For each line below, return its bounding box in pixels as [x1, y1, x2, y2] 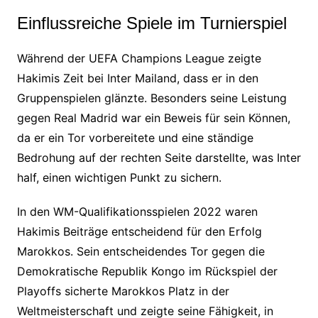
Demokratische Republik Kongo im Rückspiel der [16, 263, 278, 278]
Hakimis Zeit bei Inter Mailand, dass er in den [16, 70, 258, 85]
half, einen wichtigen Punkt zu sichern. [16, 170, 221, 185]
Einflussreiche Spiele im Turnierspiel [16, 13, 287, 33]
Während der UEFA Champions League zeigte [16, 50, 261, 65]
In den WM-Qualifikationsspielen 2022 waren [16, 204, 258, 219]
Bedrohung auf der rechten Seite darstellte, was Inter [16, 150, 301, 165]
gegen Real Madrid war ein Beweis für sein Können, [16, 110, 290, 125]
